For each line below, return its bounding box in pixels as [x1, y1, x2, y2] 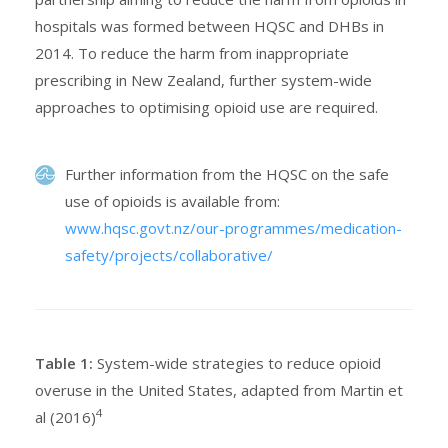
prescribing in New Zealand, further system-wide [35, 70, 372, 91]
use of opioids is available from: [65, 191, 280, 212]
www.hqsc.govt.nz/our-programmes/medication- [65, 218, 402, 239]
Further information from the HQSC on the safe [65, 164, 389, 185]
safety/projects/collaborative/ [65, 245, 273, 266]
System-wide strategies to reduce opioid [93, 353, 381, 374]
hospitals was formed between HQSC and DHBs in [35, 16, 384, 37]
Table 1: [35, 353, 93, 374]
